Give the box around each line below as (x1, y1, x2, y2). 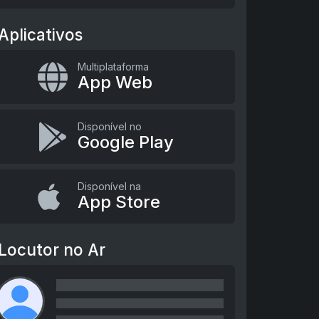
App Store (77, 192, 160, 212)
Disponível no (77, 120, 142, 132)
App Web (77, 72, 152, 93)
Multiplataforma (77, 61, 149, 73)
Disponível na (77, 180, 141, 192)
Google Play (77, 132, 174, 152)
